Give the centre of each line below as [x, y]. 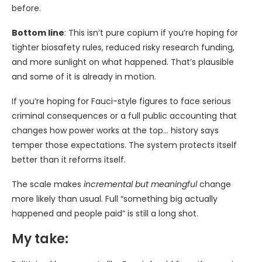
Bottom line [38, 32]
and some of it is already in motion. [84, 76]
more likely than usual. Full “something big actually [115, 199]
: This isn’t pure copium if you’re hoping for [151, 32]
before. [26, 8]
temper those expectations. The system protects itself [124, 145]
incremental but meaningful [140, 184]
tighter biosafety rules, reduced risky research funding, [123, 47]
